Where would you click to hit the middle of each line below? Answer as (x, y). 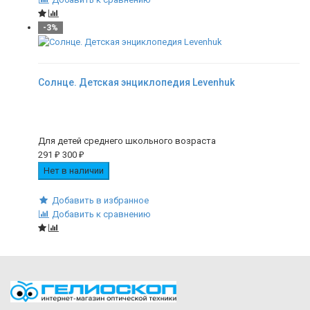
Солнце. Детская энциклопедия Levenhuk (136, 82)
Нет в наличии (74, 170)
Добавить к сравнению (101, 214)
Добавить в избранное (100, 200)
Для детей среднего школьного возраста (127, 140)
